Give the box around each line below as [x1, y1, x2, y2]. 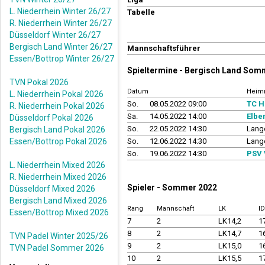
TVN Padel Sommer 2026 [9, 243, 104, 253]
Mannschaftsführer [127, 44, 201, 53]
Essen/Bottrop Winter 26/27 [9, 54, 114, 63]
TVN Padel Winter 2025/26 [9, 231, 108, 241]
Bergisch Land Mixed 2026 [9, 196, 107, 205]
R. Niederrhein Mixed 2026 [9, 172, 106, 182]
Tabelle [127, 8, 155, 17]
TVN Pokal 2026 [9, 77, 69, 87]
